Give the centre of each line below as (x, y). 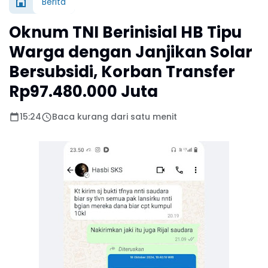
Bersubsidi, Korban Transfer (122, 72)
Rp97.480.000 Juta (83, 92)
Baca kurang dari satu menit (115, 117)
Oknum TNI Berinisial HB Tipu (125, 33)
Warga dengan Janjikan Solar (131, 52)
